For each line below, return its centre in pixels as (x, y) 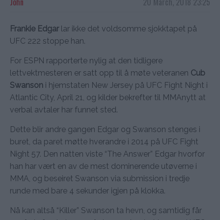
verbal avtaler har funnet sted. (64, 110)
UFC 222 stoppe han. (48, 41)
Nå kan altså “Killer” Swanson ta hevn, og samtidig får (106, 210)
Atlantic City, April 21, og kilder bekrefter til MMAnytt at (108, 97)
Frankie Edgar (34, 28)
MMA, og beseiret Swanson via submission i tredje (100, 178)
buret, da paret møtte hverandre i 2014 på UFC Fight (104, 141)
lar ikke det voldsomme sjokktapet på (128, 28)
